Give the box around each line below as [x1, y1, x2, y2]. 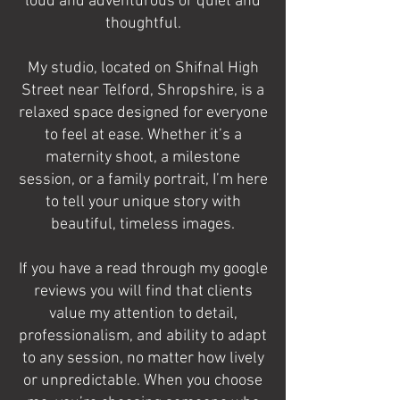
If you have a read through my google [18, 260, 268, 279]
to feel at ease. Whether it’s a [44, 126, 242, 145]
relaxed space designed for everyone [18, 104, 268, 122]
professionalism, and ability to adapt [19, 327, 267, 346]
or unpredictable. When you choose [23, 371, 262, 390]
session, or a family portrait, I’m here [18, 171, 268, 189]
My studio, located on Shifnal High [27, 59, 259, 78]
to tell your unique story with [45, 193, 241, 212]
